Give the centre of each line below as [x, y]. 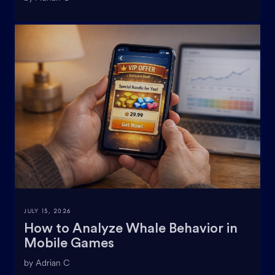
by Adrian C [47, 263]
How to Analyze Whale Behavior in [131, 228]
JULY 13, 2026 [48, 211]
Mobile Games [69, 243]
